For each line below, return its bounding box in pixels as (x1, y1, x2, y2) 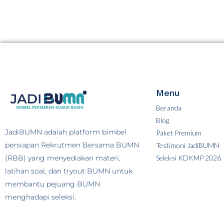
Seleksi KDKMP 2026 (155, 153, 221, 162)
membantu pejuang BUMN (5, 179, 100, 188)
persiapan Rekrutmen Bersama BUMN (5, 140, 139, 149)
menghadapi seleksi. (5, 192, 76, 201)
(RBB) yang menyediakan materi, (5, 153, 120, 162)
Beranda (155, 103, 181, 112)
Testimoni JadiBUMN (155, 141, 219, 150)
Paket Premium (155, 128, 201, 137)
